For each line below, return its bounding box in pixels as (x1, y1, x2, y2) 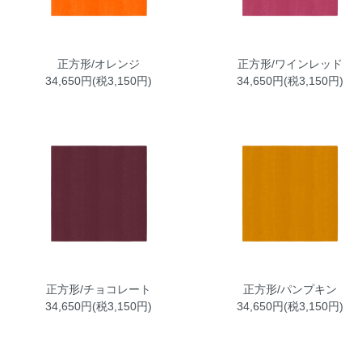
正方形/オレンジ (57, 57, 141, 70)
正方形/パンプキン (242, 282, 337, 296)
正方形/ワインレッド (237, 57, 343, 70)
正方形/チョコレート (46, 282, 152, 296)
